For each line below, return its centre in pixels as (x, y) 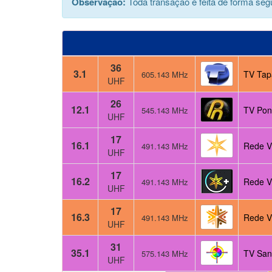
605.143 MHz (165, 75)
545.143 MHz (165, 110)
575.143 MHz (165, 254)
